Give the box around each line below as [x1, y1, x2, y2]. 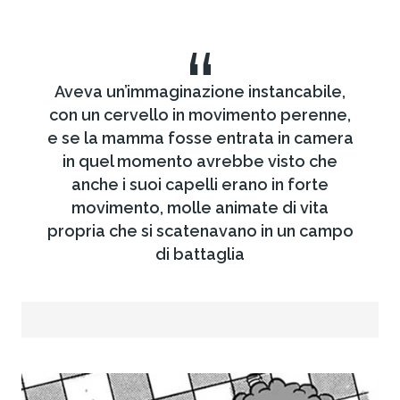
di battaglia [155, 245, 245, 264]
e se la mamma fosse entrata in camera [46, 129, 354, 148]
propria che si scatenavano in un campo [46, 221, 354, 241]
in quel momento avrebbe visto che [62, 152, 337, 171]
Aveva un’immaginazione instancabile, [54, 82, 346, 102]
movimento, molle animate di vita [71, 198, 329, 218]
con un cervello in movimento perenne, [49, 105, 351, 125]
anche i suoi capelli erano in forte [71, 175, 329, 195]
